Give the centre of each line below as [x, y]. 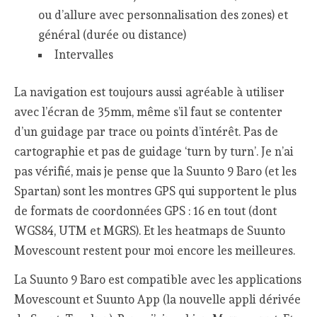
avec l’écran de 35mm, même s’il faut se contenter [149, 112]
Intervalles [83, 54]
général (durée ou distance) [112, 34]
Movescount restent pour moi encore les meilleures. [155, 251]
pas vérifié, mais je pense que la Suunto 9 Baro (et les [156, 172]
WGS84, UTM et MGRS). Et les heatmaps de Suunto [150, 231]
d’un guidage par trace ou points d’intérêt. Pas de [146, 132]
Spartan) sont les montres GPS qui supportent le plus [156, 191]
